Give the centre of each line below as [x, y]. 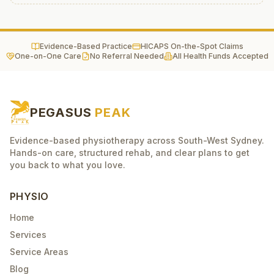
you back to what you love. [68, 165]
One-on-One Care [48, 56]
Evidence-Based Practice [86, 46]
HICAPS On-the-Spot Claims [192, 46]
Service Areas [39, 252]
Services [28, 235]
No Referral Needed [127, 56]
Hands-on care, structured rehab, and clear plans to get [130, 153]
